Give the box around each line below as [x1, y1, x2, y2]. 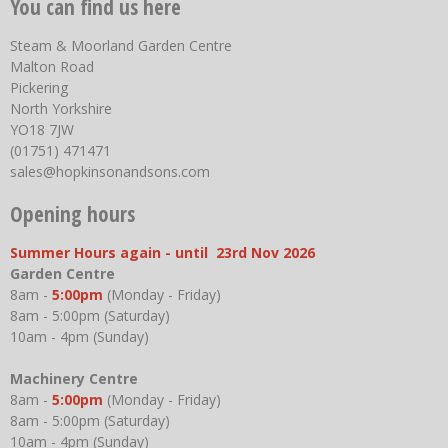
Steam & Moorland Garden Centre [10, 35, 232, 55]
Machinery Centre [10, 368, 150, 388]
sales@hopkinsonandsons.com [10, 161, 210, 181]
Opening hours [10, 199, 135, 228]
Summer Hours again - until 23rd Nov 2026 [10, 242, 315, 262]
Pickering [10, 77, 68, 97]
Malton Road [10, 56, 94, 76]
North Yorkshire [10, 98, 112, 118]
